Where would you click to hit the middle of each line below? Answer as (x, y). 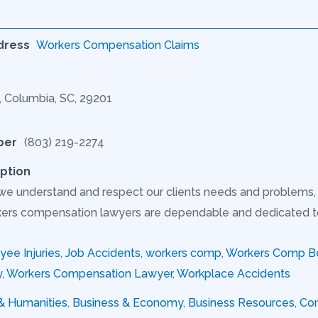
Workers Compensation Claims (118, 45)
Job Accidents (103, 253)
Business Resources (241, 302)
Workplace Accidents (234, 273)
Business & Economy (128, 302)
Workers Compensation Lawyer (89, 273)
